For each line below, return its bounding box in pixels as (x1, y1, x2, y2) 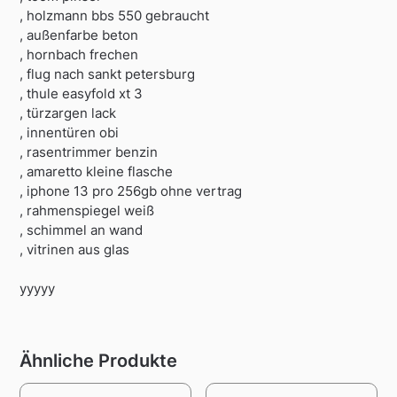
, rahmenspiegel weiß (19, 202, 155, 220)
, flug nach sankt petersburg (19, 66, 196, 83)
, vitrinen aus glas (19, 241, 130, 259)
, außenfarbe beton (19, 27, 139, 44)
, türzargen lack (19, 105, 117, 122)
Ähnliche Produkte (19, 349, 178, 371)
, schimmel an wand (19, 222, 144, 239)
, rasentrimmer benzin (19, 144, 159, 161)
